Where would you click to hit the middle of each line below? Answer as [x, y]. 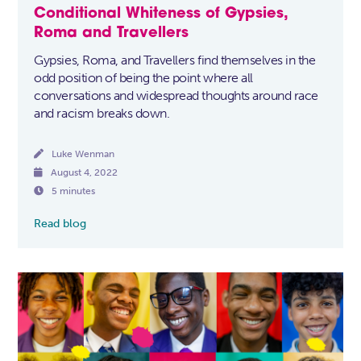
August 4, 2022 [85, 172]
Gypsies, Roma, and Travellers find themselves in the [175, 60]
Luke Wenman [83, 154]
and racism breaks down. [102, 113]
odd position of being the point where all [143, 77]
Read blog [60, 224]
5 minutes [74, 191]
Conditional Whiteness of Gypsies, [161, 14]
